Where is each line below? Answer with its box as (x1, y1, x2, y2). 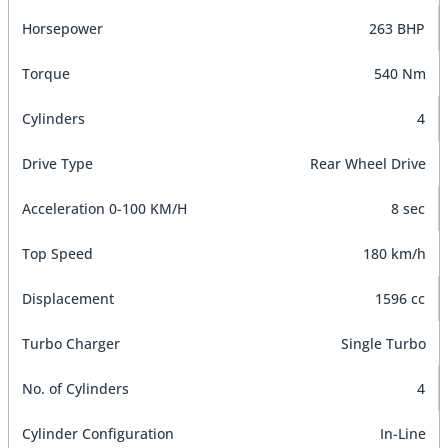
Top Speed (22, 243, 93, 263)
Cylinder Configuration (22, 423, 174, 443)
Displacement (22, 288, 114, 308)
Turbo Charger (22, 333, 120, 353)
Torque (22, 63, 70, 83)
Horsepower (22, 18, 103, 38)
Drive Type (22, 153, 93, 173)
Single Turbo (341, 333, 426, 353)
